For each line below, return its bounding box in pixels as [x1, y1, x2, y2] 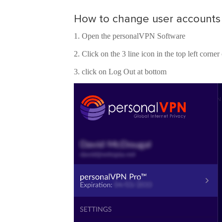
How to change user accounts [74, 12, 221, 26]
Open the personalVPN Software [82, 32, 186, 41]
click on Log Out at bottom [82, 67, 167, 76]
